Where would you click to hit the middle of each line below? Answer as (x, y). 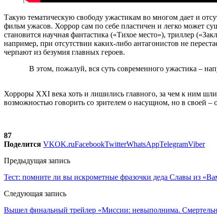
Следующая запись (35, 193)
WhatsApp (143, 144)
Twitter (116, 144)
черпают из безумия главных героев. (64, 52)
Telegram (174, 144)
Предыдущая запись (37, 160)
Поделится (23, 144)
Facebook (90, 144)
